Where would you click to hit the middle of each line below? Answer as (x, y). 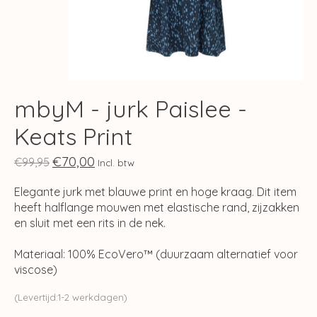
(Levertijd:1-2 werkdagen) (71, 297)
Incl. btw (116, 162)
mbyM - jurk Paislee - (131, 108)
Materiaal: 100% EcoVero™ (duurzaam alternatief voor (156, 254)
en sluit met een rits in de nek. (90, 223)
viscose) (36, 269)
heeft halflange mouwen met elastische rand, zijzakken (157, 207)
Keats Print (73, 136)
